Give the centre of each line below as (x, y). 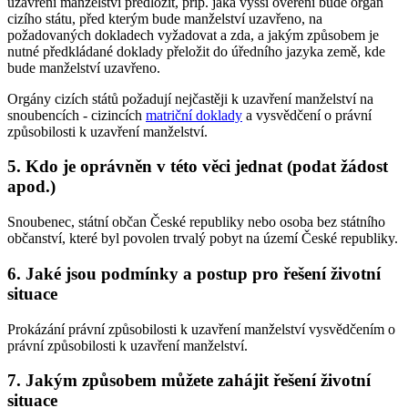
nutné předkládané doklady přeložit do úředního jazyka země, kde (196, 51)
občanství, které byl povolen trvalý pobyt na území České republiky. (203, 239)
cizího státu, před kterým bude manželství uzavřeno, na (165, 18)
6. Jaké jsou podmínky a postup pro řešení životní (194, 273)
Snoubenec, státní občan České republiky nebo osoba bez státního (196, 222)
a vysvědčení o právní (307, 115)
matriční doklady (194, 115)
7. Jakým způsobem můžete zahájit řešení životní (189, 381)
